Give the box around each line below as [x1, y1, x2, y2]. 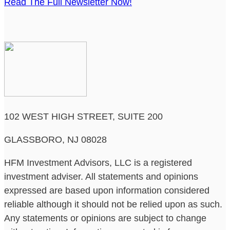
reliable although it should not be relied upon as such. [4, 199, 222, 210]
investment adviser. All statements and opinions [4, 171, 198, 182]
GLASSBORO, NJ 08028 [4, 135, 107, 145]
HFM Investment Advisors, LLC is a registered [4, 158, 192, 168]
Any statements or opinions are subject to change [4, 213, 206, 224]
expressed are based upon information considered [4, 185, 209, 196]
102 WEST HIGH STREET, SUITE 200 [4, 111, 163, 122]
